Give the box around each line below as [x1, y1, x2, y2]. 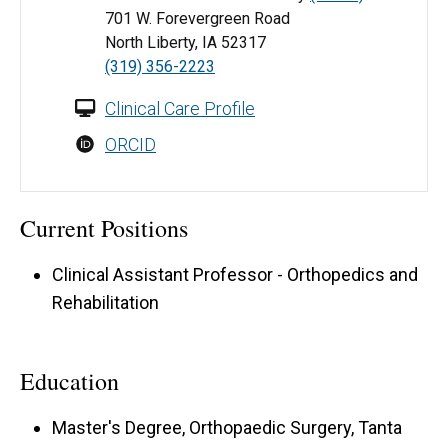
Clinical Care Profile [105, 97, 255, 119]
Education [20, 365, 119, 398]
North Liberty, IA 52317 [105, 32, 266, 52]
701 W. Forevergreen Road [105, 8, 290, 28]
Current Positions [20, 211, 188, 244]
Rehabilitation [52, 291, 159, 313]
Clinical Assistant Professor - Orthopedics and [52, 263, 418, 285]
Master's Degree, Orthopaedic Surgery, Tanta [52, 417, 402, 439]
